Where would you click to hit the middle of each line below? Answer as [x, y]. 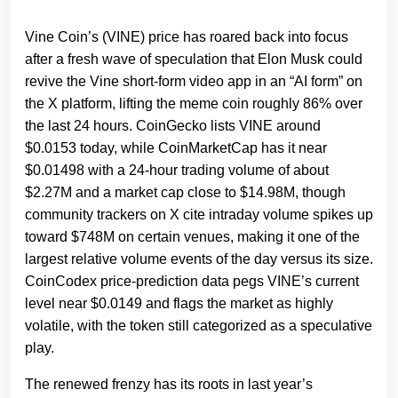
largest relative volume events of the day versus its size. [199, 259]
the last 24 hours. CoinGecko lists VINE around [173, 126]
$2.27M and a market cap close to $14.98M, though [185, 193]
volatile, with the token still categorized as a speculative [199, 326]
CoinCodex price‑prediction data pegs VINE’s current [192, 282]
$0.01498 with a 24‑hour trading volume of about [177, 171]
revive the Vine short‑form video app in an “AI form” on [194, 82]
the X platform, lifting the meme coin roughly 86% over [194, 104]
